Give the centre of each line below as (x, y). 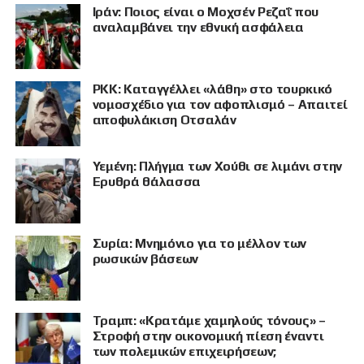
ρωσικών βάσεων (145, 258)
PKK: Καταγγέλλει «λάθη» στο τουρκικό (212, 89)
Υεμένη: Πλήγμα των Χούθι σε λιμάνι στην (217, 166)
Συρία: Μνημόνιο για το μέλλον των (199, 243)
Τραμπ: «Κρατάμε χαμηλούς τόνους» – (209, 320)
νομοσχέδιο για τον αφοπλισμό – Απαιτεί (220, 104)
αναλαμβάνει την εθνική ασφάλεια (198, 27)
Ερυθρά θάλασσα (147, 181)
